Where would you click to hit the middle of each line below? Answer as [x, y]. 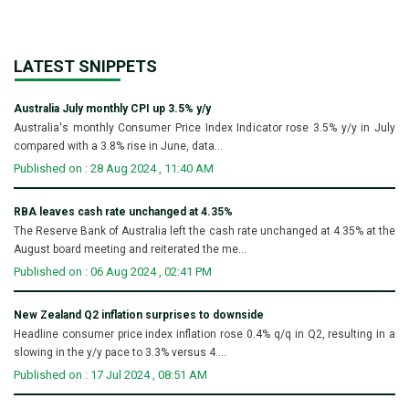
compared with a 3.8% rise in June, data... [118, 146]
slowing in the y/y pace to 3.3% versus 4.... [120, 352]
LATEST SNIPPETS [85, 66]
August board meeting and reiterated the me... [130, 249]
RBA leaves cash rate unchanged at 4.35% [123, 211]
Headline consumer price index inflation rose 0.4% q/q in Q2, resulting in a [204, 334]
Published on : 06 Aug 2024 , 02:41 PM [113, 271]
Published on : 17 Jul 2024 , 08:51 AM [110, 374]
